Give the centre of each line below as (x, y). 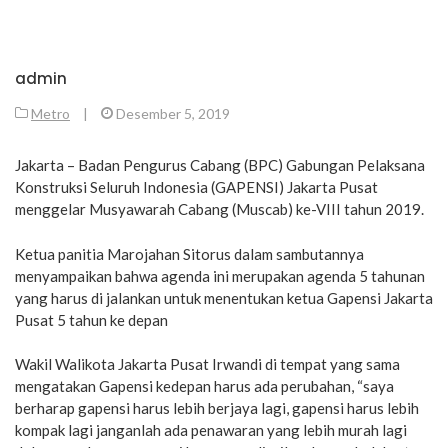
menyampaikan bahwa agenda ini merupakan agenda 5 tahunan (220, 275)
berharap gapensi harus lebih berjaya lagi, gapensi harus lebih (217, 408)
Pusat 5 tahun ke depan (91, 319)
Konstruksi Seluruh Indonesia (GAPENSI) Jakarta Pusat (196, 187)
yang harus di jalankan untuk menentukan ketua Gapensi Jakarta (224, 297)
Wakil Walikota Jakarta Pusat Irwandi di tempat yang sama (207, 364)
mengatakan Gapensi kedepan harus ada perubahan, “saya (204, 386)
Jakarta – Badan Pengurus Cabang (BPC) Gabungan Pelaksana (220, 165)
